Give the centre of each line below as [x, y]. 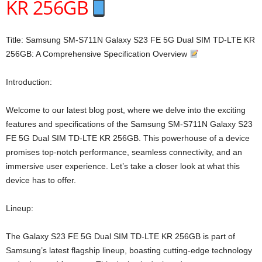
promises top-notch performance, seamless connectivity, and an [124, 152]
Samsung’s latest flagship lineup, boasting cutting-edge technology [129, 251]
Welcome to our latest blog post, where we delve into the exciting [126, 110]
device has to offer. [41, 180]
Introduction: [29, 82]
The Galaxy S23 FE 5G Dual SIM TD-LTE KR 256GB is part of [120, 237]
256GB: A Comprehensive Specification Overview [98, 54]
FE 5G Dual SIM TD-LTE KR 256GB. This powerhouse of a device [128, 138]
